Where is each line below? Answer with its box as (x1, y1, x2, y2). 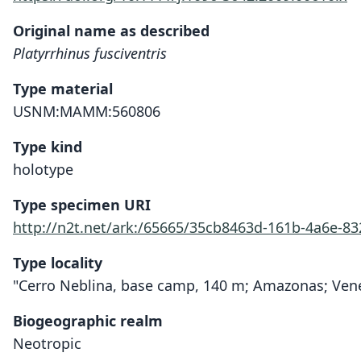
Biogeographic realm (13, 311, 163, 330)
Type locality (13, 253, 102, 272)
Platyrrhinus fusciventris (13, 44, 167, 63)
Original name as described (13, 21, 210, 40)
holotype (13, 160, 73, 179)
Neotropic (13, 334, 81, 353)
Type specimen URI (13, 195, 151, 214)
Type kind (13, 137, 82, 156)
